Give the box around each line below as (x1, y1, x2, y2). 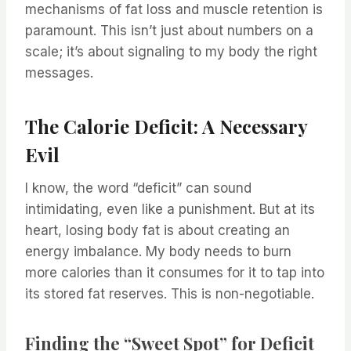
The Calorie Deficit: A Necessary (25, 114, 307, 139)
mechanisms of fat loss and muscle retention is (25, 2, 323, 18)
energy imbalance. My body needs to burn (25, 244, 291, 260)
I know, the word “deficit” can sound (25, 180, 251, 197)
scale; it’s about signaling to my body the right (25, 44, 317, 60)
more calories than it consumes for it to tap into (25, 265, 324, 281)
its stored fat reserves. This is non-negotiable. (25, 286, 314, 302)
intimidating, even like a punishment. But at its (25, 201, 315, 218)
